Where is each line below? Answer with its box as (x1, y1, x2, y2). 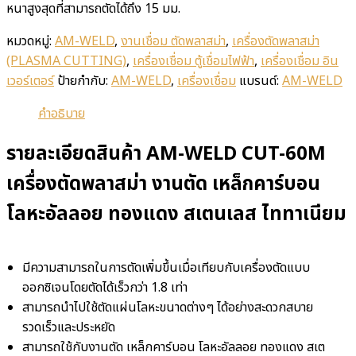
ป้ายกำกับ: (57, 71, 111, 91)
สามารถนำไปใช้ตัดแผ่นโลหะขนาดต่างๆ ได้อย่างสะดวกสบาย (22, 298, 313, 318)
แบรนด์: (239, 71, 282, 91)
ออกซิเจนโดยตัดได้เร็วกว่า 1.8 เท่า (22, 278, 188, 298)
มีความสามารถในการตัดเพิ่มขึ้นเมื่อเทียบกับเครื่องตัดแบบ (22, 258, 310, 278)
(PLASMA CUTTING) (6, 51, 126, 71)
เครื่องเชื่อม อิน (261, 51, 339, 71)
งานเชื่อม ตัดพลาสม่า (121, 31, 226, 51)
